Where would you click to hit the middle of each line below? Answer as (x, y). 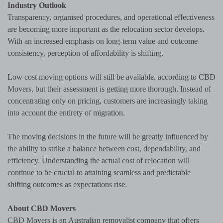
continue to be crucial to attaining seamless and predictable (99, 173)
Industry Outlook (37, 5)
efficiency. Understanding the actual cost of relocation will (99, 161)
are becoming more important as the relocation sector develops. (106, 29)
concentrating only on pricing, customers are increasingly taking (108, 101)
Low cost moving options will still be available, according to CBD (111, 77)
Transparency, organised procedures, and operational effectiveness (111, 17)
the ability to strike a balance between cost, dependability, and (104, 149)
